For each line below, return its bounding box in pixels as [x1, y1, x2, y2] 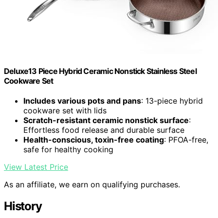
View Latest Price [4, 162, 68, 172]
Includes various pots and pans [23, 96, 141, 106]
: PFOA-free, [164, 135, 208, 145]
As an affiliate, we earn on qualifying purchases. [4, 180, 180, 190]
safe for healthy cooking [23, 145, 113, 155]
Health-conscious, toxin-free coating [23, 135, 164, 145]
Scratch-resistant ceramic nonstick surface [23, 115, 189, 126]
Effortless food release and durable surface [23, 125, 184, 135]
